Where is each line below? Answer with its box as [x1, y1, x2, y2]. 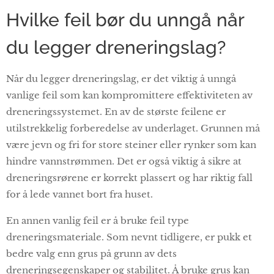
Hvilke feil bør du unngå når [6, 9, 244, 31]
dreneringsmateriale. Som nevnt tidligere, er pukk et [6, 231, 252, 243]
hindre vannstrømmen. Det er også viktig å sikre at [6, 155, 242, 167]
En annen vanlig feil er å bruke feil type [6, 214, 189, 226]
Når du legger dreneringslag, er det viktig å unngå [6, 72, 236, 84]
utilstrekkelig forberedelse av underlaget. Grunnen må [6, 122, 260, 134]
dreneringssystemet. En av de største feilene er [6, 105, 226, 117]
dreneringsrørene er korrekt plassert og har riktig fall [6, 171, 253, 183]
